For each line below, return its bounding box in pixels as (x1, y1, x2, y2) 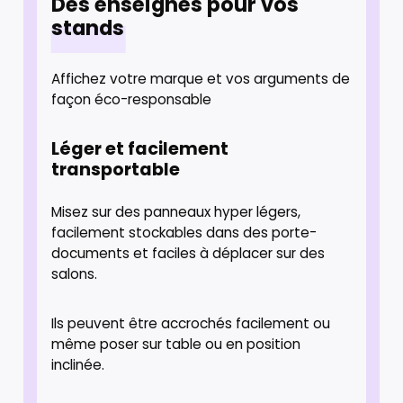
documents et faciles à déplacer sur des (51, 243, 326, 263)
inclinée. (51, 354, 105, 374)
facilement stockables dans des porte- (51, 222, 318, 242)
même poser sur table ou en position (51, 334, 301, 354)
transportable (51, 157, 181, 182)
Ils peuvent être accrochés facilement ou (51, 313, 331, 333)
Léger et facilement (51, 136, 229, 161)
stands (51, 13, 125, 42)
